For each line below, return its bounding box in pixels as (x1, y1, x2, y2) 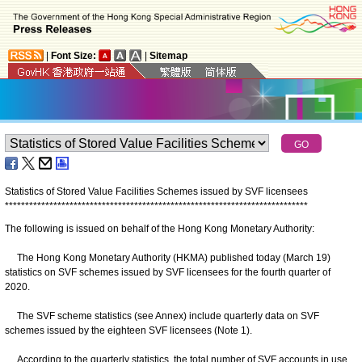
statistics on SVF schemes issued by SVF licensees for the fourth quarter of (5, 266, 330, 278)
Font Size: (51, 49, 96, 61)
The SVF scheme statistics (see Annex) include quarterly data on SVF (5, 309, 319, 322)
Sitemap (149, 49, 187, 61)
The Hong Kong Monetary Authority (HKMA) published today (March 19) (5, 251, 330, 263)
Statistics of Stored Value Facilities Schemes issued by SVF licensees (5, 185, 308, 197)
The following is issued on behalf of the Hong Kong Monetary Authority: (5, 222, 314, 234)
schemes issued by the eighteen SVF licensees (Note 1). (5, 324, 252, 336)
